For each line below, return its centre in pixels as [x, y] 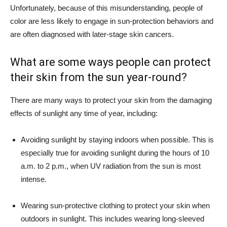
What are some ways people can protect [110, 62]
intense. [34, 179]
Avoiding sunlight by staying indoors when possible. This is [117, 140]
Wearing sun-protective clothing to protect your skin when [115, 205]
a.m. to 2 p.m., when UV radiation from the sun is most [111, 166]
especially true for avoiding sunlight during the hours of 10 [115, 153]
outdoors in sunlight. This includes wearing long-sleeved [112, 219]
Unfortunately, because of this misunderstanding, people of [106, 8]
